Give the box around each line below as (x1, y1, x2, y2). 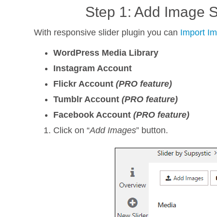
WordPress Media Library (53, 48, 159, 58)
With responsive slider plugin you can (34, 28, 181, 37)
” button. (136, 125, 169, 135)
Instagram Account (53, 63, 132, 73)
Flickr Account (53, 79, 116, 89)
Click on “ (53, 125, 90, 135)
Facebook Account (53, 110, 134, 120)
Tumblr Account (53, 94, 122, 104)
